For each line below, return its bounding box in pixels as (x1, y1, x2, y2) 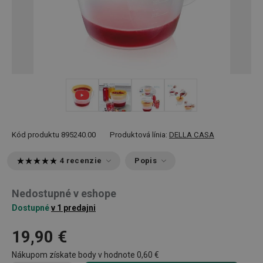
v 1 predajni (51, 203, 96, 213)
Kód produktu (12, 130, 59, 139)
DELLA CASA (169, 130, 214, 139)
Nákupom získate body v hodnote (12, 250, 137, 259)
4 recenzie (60, 156, 102, 165)
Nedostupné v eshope (12, 187, 116, 200)
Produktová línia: (110, 130, 169, 139)
